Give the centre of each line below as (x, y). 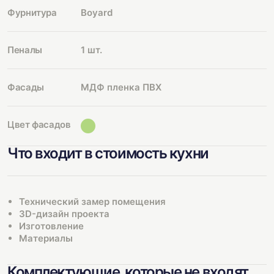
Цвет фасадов (39, 124)
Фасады (26, 87)
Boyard (97, 13)
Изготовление (51, 226)
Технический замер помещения (92, 202)
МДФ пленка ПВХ (121, 87)
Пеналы (25, 50)
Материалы (46, 238)
